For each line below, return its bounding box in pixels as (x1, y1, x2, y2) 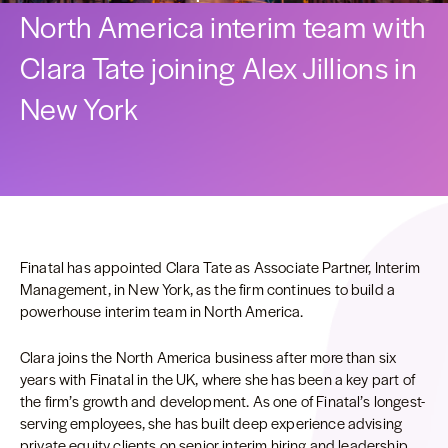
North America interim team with (20, 5, 426, 47)
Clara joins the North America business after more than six (20, 346, 397, 367)
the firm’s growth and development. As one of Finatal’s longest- (20, 390, 426, 411)
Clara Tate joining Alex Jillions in (20, 46, 417, 88)
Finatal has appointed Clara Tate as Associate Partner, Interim (20, 256, 420, 277)
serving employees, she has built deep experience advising (20, 412, 403, 433)
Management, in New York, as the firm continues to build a (20, 278, 396, 299)
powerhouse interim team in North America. (20, 300, 304, 321)
